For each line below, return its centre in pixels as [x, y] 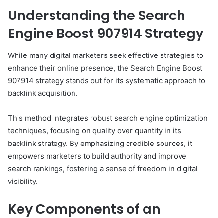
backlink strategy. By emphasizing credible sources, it [100, 143]
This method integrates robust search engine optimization [108, 118]
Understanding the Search [97, 16]
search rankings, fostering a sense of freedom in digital [103, 168]
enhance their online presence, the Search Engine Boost [105, 68]
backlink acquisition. [43, 93]
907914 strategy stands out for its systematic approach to [107, 80]
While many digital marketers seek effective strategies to [106, 55]
